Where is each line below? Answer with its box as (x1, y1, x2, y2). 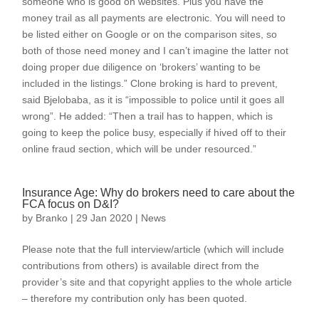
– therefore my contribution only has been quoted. (22, 293, 248, 304)
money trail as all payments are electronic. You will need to (22, 12, 286, 23)
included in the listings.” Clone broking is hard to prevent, (22, 78, 278, 89)
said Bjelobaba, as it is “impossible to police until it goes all (22, 94, 285, 105)
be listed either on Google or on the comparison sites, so (22, 28, 278, 40)
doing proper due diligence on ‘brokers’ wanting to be (22, 61, 261, 73)
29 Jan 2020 (76, 212, 133, 224)
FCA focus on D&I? (22, 198, 120, 210)
